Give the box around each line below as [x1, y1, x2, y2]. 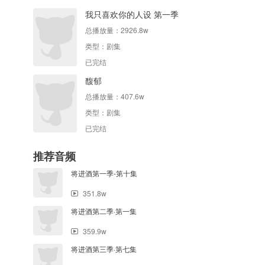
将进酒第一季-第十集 [71, 168, 137, 178]
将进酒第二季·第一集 [71, 206, 137, 216]
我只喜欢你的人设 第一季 [85, 8, 179, 20]
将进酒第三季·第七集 [71, 244, 137, 254]
